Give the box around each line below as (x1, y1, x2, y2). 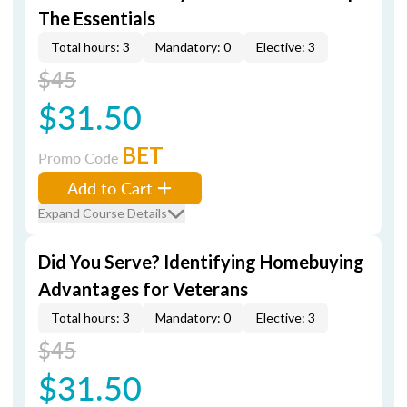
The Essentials (38, 7, 155, 29)
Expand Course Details (38, 205, 167, 221)
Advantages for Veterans (38, 278, 248, 300)
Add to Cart (67, 176, 153, 199)
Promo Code (38, 147, 122, 168)
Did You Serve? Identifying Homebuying (38, 251, 364, 273)
